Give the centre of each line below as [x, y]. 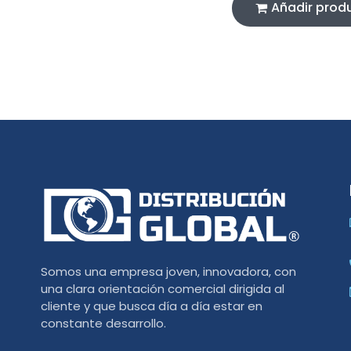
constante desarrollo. [103, 324]
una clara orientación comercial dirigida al [163, 289]
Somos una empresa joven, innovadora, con [168, 272]
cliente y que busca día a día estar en [152, 306]
